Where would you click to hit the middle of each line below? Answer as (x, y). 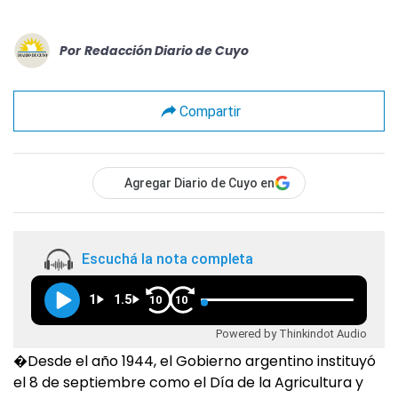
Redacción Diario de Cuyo (167, 50)
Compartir (210, 111)
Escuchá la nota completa (167, 259)
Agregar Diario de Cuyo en (199, 183)
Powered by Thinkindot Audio (291, 333)
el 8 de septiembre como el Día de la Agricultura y (188, 382)
